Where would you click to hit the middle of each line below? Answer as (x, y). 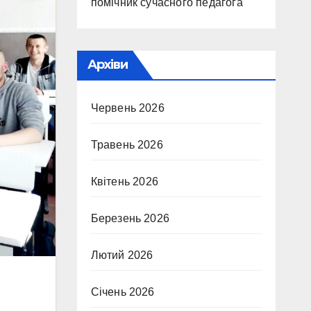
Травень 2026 (127, 145)
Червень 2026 (127, 108)
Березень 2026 (130, 218)
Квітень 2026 (124, 182)
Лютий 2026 (122, 255)
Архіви (108, 65)
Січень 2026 (123, 292)
